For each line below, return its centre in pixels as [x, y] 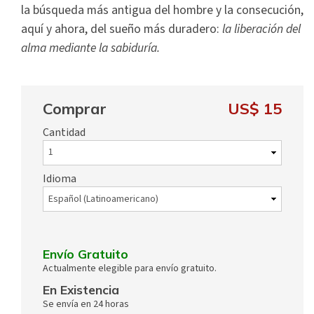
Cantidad [64, 132]
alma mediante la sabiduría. [90, 48]
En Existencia [81, 290]
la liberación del [261, 29]
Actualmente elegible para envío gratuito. [130, 269]
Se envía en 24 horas [86, 305]
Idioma [60, 178]
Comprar [75, 108]
